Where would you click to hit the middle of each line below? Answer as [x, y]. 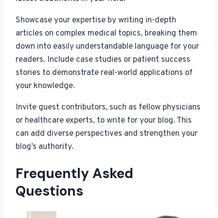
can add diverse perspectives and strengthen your [107, 134]
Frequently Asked [74, 173]
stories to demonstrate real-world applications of [104, 73]
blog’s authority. [45, 147]
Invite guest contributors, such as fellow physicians [108, 107]
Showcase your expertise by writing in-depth [96, 20]
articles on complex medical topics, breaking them [106, 33]
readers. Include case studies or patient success [103, 60]
